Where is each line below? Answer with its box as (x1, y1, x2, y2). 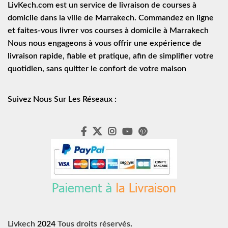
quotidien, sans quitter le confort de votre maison (8, 65, 186, 73)
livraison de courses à (119, 1, 196, 9)
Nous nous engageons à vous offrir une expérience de (8, 39, 202, 47)
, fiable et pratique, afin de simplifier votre (63, 52, 214, 60)
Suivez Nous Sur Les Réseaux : (8, 95, 117, 103)
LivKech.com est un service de (8, 1, 119, 9)
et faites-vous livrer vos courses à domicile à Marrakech (8, 26, 209, 35)
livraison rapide (8, 52, 63, 60)
